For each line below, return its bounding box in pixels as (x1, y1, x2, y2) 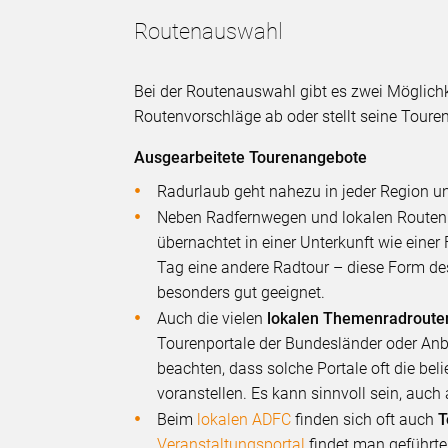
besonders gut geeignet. (157, 282, 326, 302)
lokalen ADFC (197, 409, 292, 429)
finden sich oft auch (291, 409, 439, 429)
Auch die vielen (157, 308, 268, 328)
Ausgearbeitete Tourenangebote (134, 147, 368, 167)
